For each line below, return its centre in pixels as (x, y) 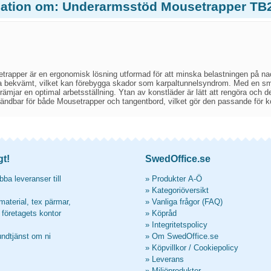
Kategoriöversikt (180, 190)
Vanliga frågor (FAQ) (187, 202)
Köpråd (164, 213)
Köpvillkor (169, 248)
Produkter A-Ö (177, 179)
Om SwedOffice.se (185, 236)
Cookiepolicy (216, 248)
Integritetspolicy (180, 225)
